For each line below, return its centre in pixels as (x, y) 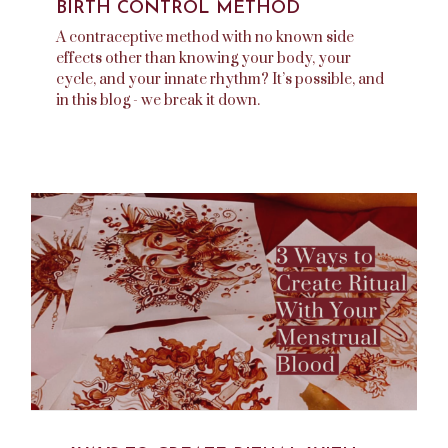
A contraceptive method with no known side (205, 37)
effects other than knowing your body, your (203, 58)
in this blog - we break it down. (158, 100)
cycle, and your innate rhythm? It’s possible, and (220, 79)
